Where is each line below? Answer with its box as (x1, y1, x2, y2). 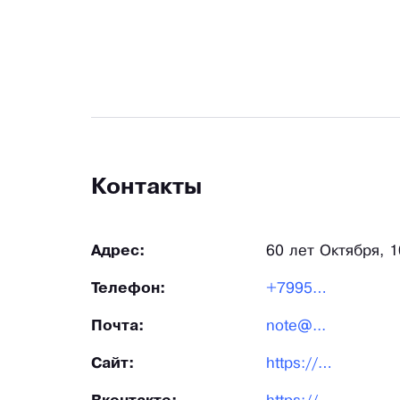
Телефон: (91, 282, 166, 296)
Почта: (91, 320, 145, 334)
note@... (266, 320, 326, 334)
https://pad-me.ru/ (318, 357, 332, 371)
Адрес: (91, 245, 146, 259)
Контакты (91, 178, 202, 199)
